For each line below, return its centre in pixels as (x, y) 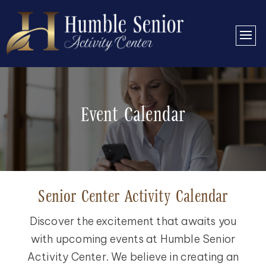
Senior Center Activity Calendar (133, 198)
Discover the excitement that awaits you (133, 221)
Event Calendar (133, 116)
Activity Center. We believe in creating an (133, 257)
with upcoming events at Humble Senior (133, 239)
